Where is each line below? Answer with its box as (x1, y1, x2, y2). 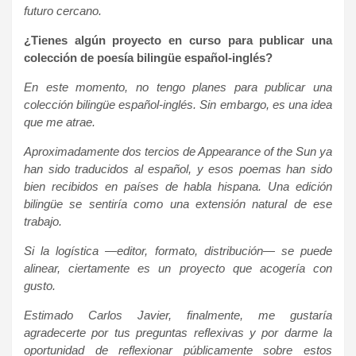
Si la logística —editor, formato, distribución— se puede (24, 243, 332, 257)
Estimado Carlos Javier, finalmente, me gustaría (24, 308, 332, 322)
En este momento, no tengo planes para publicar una (24, 79, 332, 94)
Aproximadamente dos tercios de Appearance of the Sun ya (24, 144, 332, 158)
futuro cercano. (24, 3, 102, 17)
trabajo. (24, 214, 62, 228)
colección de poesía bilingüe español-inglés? (24, 50, 273, 64)
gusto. (24, 278, 56, 292)
